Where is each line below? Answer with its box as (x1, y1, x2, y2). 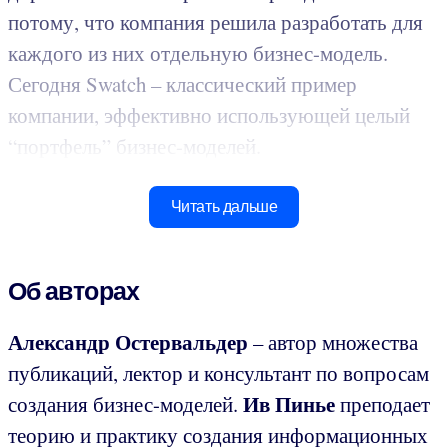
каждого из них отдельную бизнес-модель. (8, 39, 388, 68)
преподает (340, 390, 430, 419)
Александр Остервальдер (8, 327, 253, 358)
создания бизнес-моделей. (8, 390, 243, 419)
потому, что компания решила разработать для (8, 8, 423, 37)
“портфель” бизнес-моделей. (8, 132, 261, 161)
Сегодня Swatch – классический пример (8, 70, 357, 99)
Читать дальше (170, 197, 278, 217)
